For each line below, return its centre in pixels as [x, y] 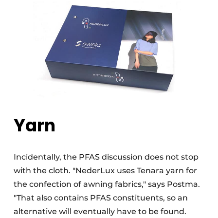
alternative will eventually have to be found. [100, 211]
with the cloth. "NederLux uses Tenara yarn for [105, 170]
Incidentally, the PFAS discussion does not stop [106, 157]
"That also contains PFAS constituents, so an [101, 198]
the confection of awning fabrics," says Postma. [107, 184]
